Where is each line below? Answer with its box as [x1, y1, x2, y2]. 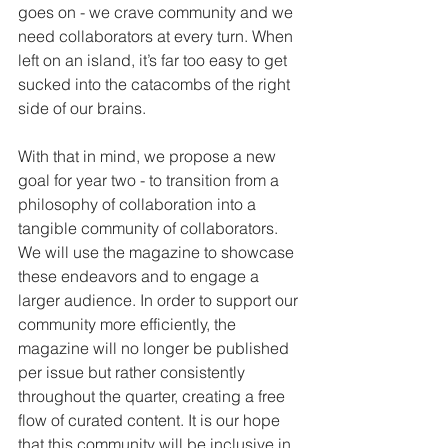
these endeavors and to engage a [18, 266, 263, 287]
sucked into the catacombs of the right [18, 74, 294, 95]
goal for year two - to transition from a [18, 170, 283, 191]
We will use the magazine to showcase [18, 242, 298, 263]
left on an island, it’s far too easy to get [18, 50, 291, 71]
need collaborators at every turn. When [18, 26, 297, 47]
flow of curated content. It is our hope [18, 410, 284, 431]
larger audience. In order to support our [18, 290, 302, 311]
